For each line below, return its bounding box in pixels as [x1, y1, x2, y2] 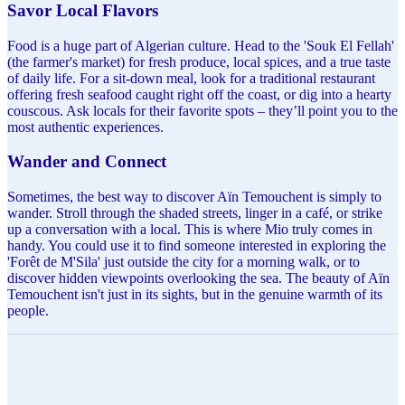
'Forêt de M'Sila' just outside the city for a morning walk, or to [7, 254, 360, 270]
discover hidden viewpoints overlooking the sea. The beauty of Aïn [7, 270, 390, 287]
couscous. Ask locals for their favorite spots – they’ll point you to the [7, 102, 398, 118]
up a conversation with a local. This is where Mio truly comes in [7, 221, 372, 238]
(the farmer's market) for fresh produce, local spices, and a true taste [7, 53, 391, 70]
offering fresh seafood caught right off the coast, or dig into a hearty [7, 86, 391, 102]
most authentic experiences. [7, 118, 164, 135]
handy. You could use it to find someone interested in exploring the [7, 238, 386, 254]
